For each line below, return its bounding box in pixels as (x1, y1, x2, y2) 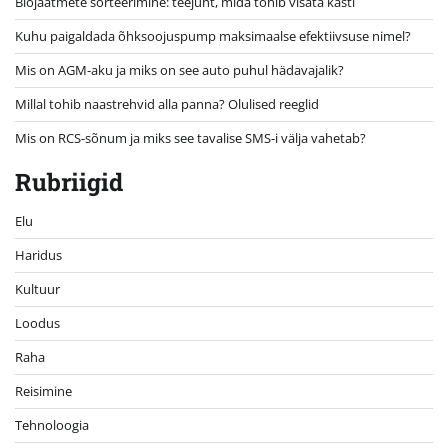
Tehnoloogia (15, 415, 89, 434)
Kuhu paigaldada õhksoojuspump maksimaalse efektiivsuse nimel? (15, 26, 411, 45)
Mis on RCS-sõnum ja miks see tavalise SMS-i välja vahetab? (15, 128, 366, 147)
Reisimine (15, 381, 72, 400)
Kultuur (15, 279, 60, 298)
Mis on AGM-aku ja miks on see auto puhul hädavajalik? (15, 60, 344, 79)
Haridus (15, 245, 62, 264)
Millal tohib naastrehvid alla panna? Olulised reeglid (15, 94, 319, 113)
